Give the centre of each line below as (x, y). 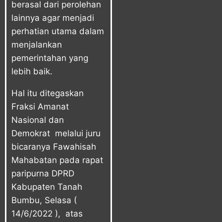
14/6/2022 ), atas (47, 213)
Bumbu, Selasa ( (44, 200)
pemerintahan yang (50, 58)
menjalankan (37, 44)
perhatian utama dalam (58, 31)
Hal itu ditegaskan (48, 93)
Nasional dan (38, 120)
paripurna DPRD (43, 173)
